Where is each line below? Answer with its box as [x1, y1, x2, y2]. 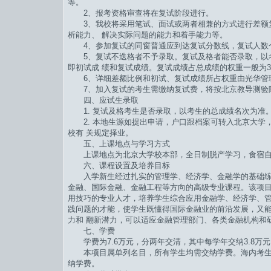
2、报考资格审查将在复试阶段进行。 [68, 8, 214, 18]
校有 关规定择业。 [68, 128, 133, 138]
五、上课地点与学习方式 [68, 139, 170, 149]
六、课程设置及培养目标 [68, 161, 170, 171]
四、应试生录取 [68, 96, 139, 105]
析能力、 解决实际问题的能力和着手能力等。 [68, 30, 227, 40]
